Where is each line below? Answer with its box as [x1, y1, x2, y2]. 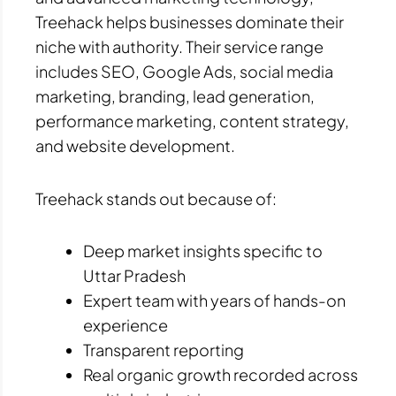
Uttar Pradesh [83, 265, 186, 286]
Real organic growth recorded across [83, 364, 358, 385]
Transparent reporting [83, 339, 244, 361]
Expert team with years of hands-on [83, 290, 346, 311]
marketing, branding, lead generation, [35, 86, 315, 107]
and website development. [35, 135, 235, 156]
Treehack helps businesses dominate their [35, 11, 344, 33]
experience [83, 315, 168, 336]
